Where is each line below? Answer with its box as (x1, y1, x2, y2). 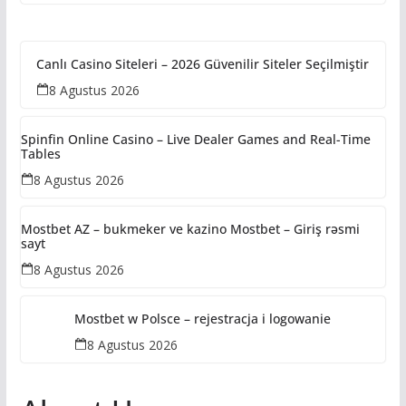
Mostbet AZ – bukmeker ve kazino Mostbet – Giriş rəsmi (20, 219, 360, 237)
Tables (20, 144, 61, 162)
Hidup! (20, 6, 113, 46)
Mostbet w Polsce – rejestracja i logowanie (74, 309, 332, 327)
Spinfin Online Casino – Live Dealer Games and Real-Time (20, 130, 371, 148)
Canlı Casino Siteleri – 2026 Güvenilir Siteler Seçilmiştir (36, 54, 370, 72)
